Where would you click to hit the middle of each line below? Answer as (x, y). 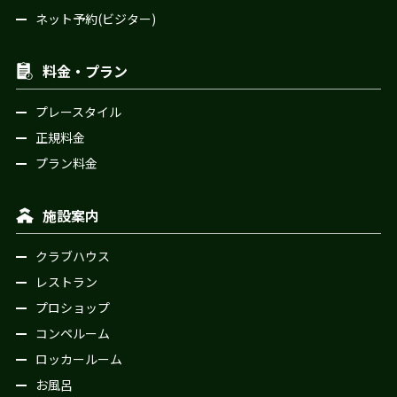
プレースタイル (78, 112)
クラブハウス (72, 257)
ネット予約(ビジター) (95, 19)
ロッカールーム (78, 359)
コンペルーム (72, 334)
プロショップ (72, 308)
